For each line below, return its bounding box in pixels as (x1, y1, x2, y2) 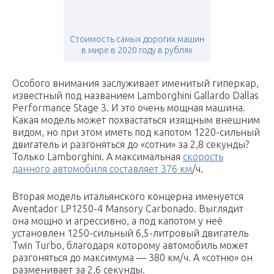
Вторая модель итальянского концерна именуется (12, 191, 243, 202)
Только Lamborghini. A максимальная (12, 151, 183, 163)
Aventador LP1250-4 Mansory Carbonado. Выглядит (12, 203, 243, 215)
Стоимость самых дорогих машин (70, 34, 204, 45)
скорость (183, 151, 223, 163)
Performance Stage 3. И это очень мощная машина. (12, 102, 245, 114)
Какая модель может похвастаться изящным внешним (12, 114, 260, 126)
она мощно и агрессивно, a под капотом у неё (12, 215, 223, 227)
